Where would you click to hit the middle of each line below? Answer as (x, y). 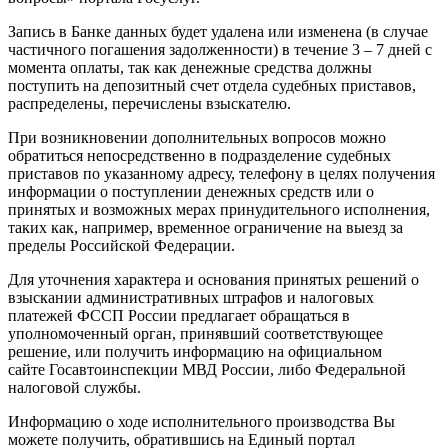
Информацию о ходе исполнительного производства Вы (201, 421)
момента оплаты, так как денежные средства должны (190, 67)
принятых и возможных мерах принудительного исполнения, (219, 209)
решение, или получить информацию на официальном (195, 351)
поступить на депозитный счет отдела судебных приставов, (212, 85)
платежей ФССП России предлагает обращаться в (179, 315)
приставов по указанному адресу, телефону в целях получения (221, 173)
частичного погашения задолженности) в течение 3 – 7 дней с (220, 49)
